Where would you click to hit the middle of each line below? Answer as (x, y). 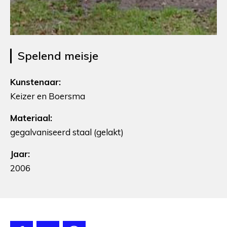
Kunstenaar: (35, 82)
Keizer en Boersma (48, 96)
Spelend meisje (58, 55)
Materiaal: (31, 118)
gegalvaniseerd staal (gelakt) (67, 132)
